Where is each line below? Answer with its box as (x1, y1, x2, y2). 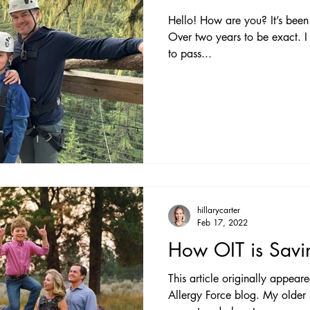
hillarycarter (197, 203, 240, 216)
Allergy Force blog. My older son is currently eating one (168, 287, 235, 302)
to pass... (168, 46, 212, 61)
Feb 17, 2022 (197, 216, 248, 228)
